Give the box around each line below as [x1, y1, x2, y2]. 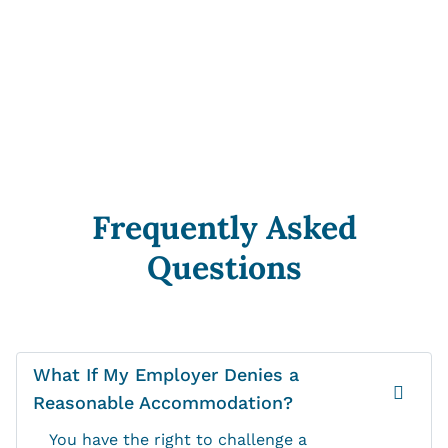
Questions [146, 247, 302, 289]
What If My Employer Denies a [33, 364, 299, 386]
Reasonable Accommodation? [33, 392, 293, 414]
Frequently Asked [91, 207, 357, 249]
